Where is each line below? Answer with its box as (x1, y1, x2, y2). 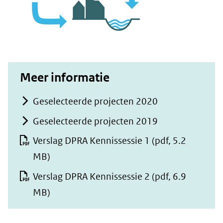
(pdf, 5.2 (150, 135, 186, 146)
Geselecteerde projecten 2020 (33, 96, 158, 107)
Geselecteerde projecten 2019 (33, 115, 158, 127)
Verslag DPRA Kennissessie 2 (33, 170, 150, 182)
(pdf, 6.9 (150, 170, 186, 182)
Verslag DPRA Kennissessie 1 (33, 135, 150, 146)
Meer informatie (20, 70, 110, 85)
